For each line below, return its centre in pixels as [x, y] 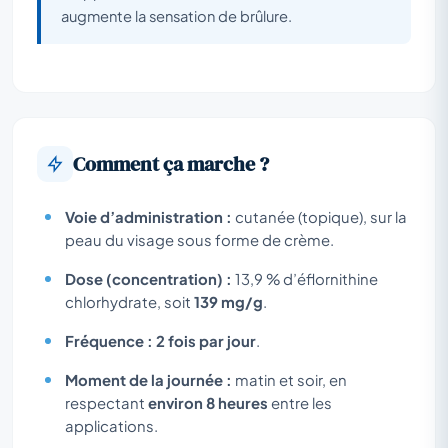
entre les [300, 402]
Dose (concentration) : [148, 278]
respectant [106, 402]
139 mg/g [228, 301]
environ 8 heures [208, 402]
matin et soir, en [289, 379]
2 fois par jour [206, 340]
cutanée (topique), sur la [319, 216]
